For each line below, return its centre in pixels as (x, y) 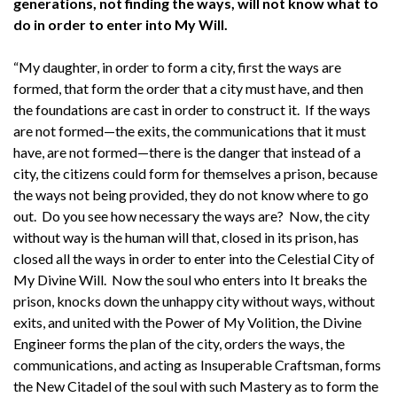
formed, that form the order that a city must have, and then (188, 88)
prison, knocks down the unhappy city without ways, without (194, 300)
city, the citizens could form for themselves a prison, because (195, 173)
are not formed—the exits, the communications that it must (190, 130)
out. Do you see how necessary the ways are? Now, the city (191, 215)
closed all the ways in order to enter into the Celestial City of (194, 258)
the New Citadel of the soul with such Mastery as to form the (196, 385)
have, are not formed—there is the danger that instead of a (187, 152)
